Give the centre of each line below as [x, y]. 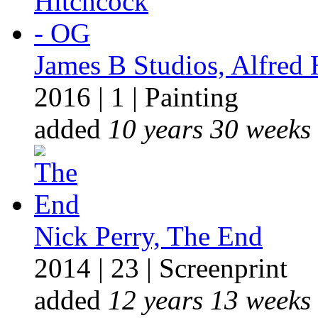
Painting [192, 97]
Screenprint [223, 268]
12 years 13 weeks [209, 300]
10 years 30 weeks [209, 129]
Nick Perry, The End [148, 236]
